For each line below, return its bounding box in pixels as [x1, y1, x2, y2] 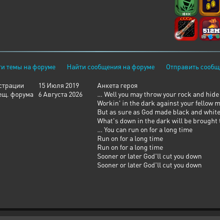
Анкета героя [97, 81, 137, 89]
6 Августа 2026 [38, 89, 82, 98]
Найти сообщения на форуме [67, 62, 155, 71]
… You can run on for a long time [97, 125, 192, 134]
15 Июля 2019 [38, 81, 79, 89]
